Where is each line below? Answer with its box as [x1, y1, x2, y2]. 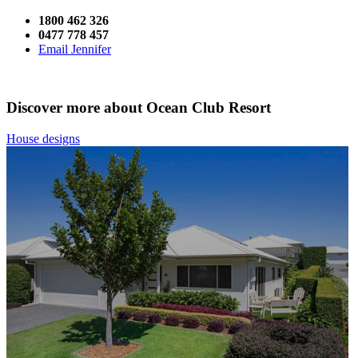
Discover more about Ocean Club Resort [6, 99, 271, 117]
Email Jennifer [38, 42, 111, 57]
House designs [6, 131, 80, 145]
